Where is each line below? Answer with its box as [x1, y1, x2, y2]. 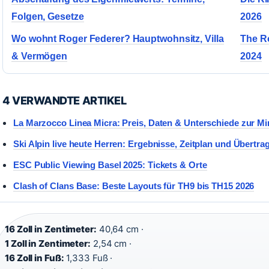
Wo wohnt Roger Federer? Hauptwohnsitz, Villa [11, 34, 224, 44]
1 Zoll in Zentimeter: [5, 238, 91, 249]
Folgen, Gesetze [11, 11, 84, 22]
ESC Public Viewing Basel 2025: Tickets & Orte [13, 160, 207, 170]
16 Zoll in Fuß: [5, 252, 64, 264]
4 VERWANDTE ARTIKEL [2, 94, 127, 107]
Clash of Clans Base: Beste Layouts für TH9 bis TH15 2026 [13, 181, 255, 191]
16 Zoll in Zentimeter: [5, 223, 97, 235]
